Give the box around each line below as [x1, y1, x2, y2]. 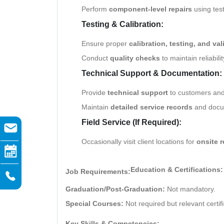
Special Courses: [65, 199, 123, 207]
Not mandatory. [165, 184, 215, 193]
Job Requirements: [65, 167, 130, 175]
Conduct [81, 53, 110, 62]
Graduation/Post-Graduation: [65, 184, 165, 193]
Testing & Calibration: [81, 19, 163, 28]
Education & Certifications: [130, 165, 223, 173]
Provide [81, 88, 107, 96]
